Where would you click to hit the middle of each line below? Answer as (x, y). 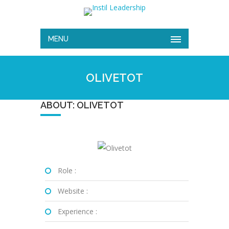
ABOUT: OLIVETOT (82, 105)
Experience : (77, 211)
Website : (73, 191)
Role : (67, 170)
